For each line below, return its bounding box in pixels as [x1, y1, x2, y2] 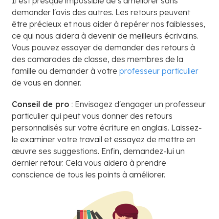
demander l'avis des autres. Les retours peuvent [12, 7, 190, 17]
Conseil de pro [12, 99, 69, 109]
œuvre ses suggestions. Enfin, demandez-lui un [12, 146, 185, 156]
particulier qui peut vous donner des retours [12, 110, 173, 121]
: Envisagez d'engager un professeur [69, 99, 206, 109]
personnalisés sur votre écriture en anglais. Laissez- [12, 122, 202, 132]
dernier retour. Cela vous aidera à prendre [12, 157, 166, 168]
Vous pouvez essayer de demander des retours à [12, 42, 195, 52]
